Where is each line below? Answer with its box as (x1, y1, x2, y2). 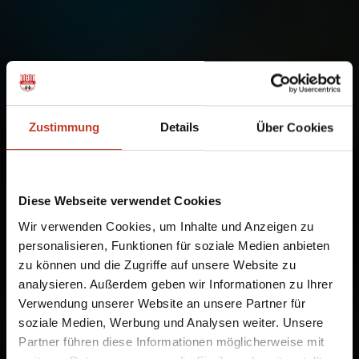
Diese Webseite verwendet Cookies (18, 193, 221, 208)
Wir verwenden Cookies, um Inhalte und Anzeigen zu (18, 219, 314, 232)
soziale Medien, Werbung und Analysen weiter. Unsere (18, 315, 324, 329)
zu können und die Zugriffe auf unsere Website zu (18, 257, 296, 271)
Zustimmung (28, 120, 100, 135)
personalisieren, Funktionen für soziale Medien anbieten (18, 238, 330, 252)
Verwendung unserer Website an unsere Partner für (18, 296, 305, 309)
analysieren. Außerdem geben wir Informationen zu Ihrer (18, 276, 333, 290)
